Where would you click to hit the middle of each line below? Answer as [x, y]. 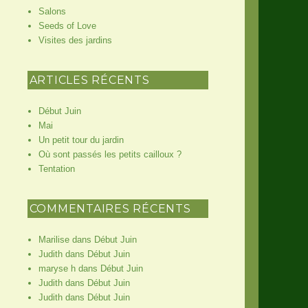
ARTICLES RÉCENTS [89, 80]
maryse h [57, 268]
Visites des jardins [75, 40]
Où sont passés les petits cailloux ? [110, 154]
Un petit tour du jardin [81, 140]
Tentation [56, 168]
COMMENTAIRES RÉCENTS [110, 208]
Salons [52, 11]
